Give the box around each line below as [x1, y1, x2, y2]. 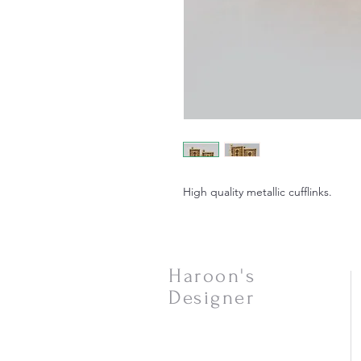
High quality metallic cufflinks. [183, 185, 332, 199]
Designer [168, 287, 255, 309]
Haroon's [168, 265, 255, 287]
